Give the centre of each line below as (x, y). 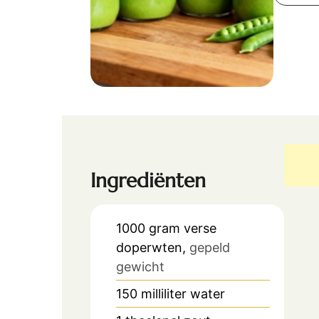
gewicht (140, 267)
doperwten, (151, 248)
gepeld (210, 248)
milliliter (164, 294)
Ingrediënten (148, 181)
